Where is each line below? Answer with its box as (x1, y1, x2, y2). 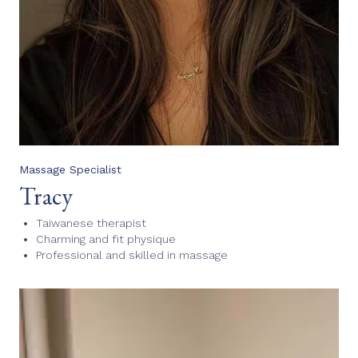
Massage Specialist (19, 162, 121, 176)
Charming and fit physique (36, 232, 176, 245)
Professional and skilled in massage (36, 248, 228, 261)
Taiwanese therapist (36, 216, 146, 229)
